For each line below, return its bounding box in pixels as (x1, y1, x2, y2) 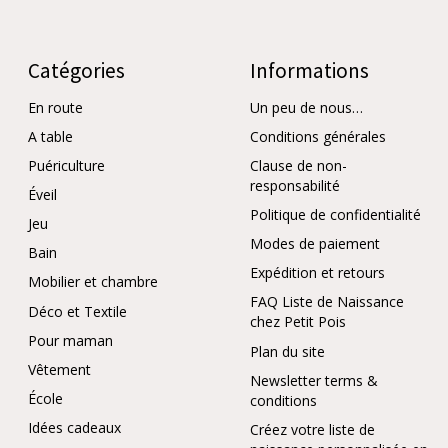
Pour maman (28, 330, 113, 350)
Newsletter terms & (250, 370, 378, 390)
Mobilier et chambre (28, 272, 158, 292)
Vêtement (28, 359, 91, 379)
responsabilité (250, 175, 340, 195)
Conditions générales (250, 126, 386, 146)
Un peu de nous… (250, 97, 363, 117)
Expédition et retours (250, 263, 385, 283)
